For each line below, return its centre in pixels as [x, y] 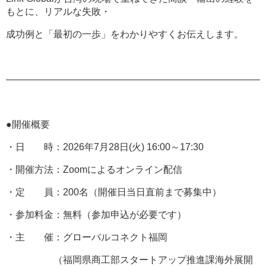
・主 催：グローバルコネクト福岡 [87, 237]
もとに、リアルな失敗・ [58, 11]
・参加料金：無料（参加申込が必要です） [96, 214]
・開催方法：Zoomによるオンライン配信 [94, 169]
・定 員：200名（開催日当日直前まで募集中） [114, 192]
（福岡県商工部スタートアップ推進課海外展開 [129, 259]
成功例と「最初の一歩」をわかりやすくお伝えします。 [125, 34]
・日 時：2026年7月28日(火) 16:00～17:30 [105, 147]
